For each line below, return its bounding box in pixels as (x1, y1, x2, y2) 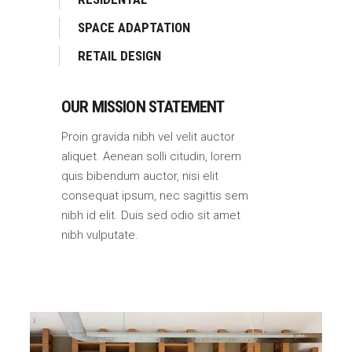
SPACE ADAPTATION (78, 20, 190, 35)
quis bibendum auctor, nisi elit (61, 169, 218, 183)
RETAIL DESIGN (78, 48, 161, 64)
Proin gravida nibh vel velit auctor (61, 130, 235, 144)
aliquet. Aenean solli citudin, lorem (61, 149, 241, 163)
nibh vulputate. (61, 228, 138, 242)
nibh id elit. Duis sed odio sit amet (61, 208, 240, 222)
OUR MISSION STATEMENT (61, 97, 225, 116)
